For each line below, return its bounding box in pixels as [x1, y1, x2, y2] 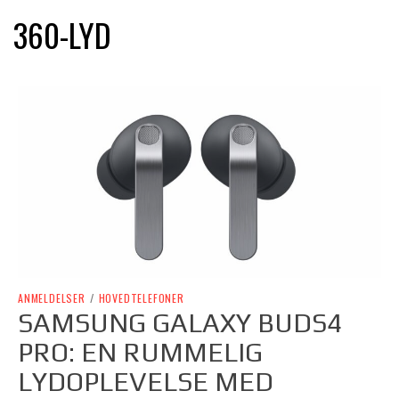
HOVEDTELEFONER [98, 290, 184, 306]
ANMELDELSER [18, 290, 85, 306]
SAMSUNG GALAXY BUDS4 [18, 307, 342, 339]
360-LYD [13, 11, 111, 58]
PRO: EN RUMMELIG [18, 337, 263, 369]
